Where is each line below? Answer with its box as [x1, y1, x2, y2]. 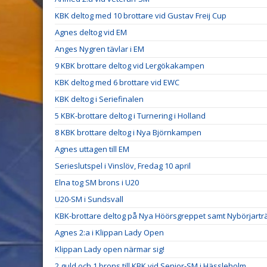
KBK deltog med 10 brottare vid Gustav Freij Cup [55, 10, 226, 21]
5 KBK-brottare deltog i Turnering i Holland [55, 110, 206, 121]
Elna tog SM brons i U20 [55, 177, 139, 188]
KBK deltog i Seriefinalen [55, 94, 144, 104]
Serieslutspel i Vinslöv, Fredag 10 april [55, 160, 191, 171]
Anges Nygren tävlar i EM [55, 44, 144, 54]
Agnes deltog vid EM [55, 27, 127, 38]
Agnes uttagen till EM [55, 144, 129, 154]
